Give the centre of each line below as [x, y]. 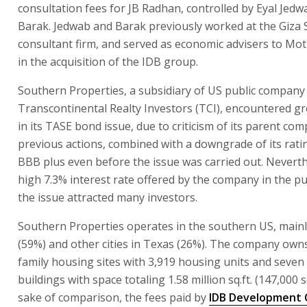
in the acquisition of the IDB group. [108, 61]
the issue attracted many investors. [108, 197]
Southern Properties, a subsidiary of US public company [161, 90]
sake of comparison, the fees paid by [113, 297]
